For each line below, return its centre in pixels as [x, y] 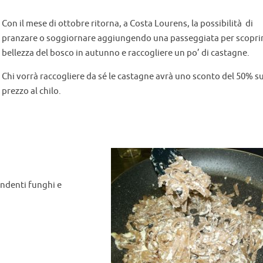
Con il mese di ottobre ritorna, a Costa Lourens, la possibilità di [127, 24]
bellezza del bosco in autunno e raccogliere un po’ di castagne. [126, 53]
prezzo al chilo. [31, 92]
